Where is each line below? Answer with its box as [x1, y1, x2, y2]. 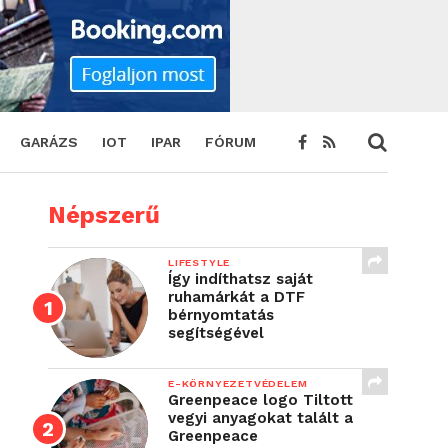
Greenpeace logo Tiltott [168, 391, 353, 409]
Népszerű [48, 201, 160, 229]
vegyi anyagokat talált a [168, 409, 353, 427]
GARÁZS [20, 134, 78, 150]
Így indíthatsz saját [168, 270, 313, 288]
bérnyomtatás [168, 306, 274, 324]
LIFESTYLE [168, 256, 231, 269]
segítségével [168, 324, 264, 342]
